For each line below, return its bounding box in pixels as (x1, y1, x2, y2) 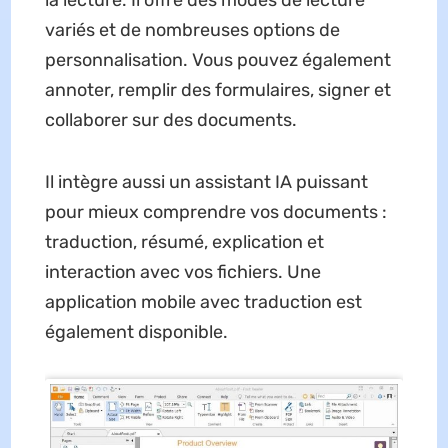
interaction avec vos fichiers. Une (44, 261, 321, 284)
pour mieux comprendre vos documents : (44, 201, 387, 224)
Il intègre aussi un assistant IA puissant (44, 171, 368, 194)
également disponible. (44, 321, 228, 344)
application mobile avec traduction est (44, 291, 362, 314)
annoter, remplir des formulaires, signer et (44, 79, 391, 102)
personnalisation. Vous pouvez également (44, 49, 391, 72)
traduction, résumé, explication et (44, 231, 324, 254)
